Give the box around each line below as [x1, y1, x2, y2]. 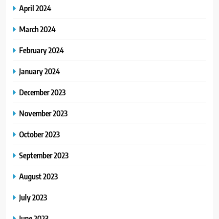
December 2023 [19, 87, 66, 98]
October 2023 [19, 129, 60, 140]
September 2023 [19, 150, 68, 161]
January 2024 [19, 66, 60, 77]
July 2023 [19, 192, 47, 203]
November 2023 [19, 108, 67, 119]
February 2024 [19, 45, 64, 56]
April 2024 [19, 3, 51, 14]
